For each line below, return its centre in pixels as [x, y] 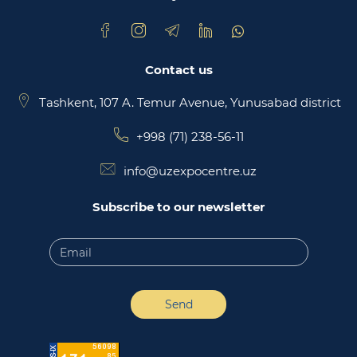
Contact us [178, 70]
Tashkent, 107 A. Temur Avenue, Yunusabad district [190, 102]
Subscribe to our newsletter [178, 207]
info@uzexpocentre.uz [190, 171]
